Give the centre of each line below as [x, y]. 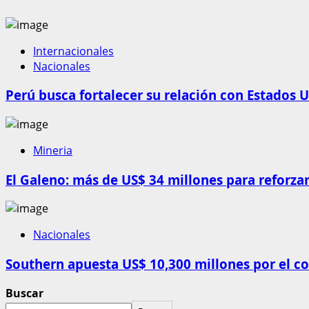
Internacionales [73, 51]
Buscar [24, 293]
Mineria [53, 151]
